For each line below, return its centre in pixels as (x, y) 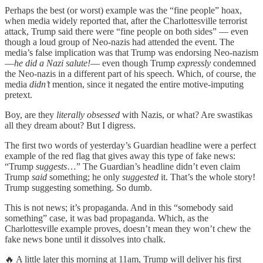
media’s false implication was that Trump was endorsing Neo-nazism (131, 53)
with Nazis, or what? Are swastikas (186, 115)
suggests (51, 167)
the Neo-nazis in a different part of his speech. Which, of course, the (130, 74)
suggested (140, 177)
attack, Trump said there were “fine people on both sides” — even (127, 32)
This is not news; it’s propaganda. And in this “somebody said (119, 208)
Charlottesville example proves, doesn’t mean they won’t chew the (128, 229)
